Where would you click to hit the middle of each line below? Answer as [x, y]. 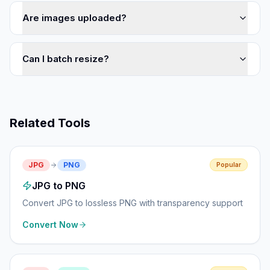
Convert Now [50, 224]
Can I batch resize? [66, 59]
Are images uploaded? [74, 18]
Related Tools [50, 123]
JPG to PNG [59, 186]
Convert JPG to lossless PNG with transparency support [133, 203]
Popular [229, 165]
